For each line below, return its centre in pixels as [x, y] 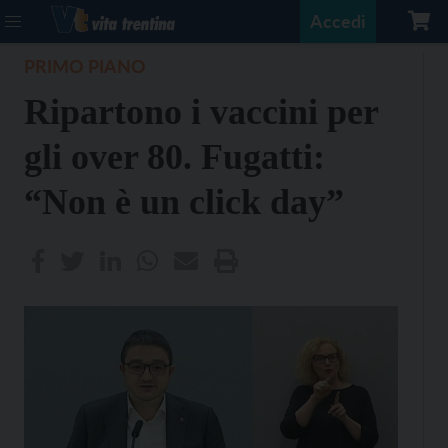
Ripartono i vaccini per [201, 112]
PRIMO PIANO [85, 66]
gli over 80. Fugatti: [174, 157]
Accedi [338, 21]
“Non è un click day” [184, 202]
